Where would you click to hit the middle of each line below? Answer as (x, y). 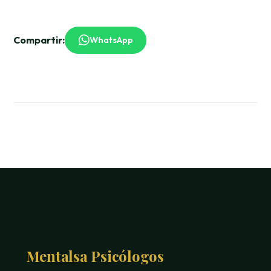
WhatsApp (111, 40)
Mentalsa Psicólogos (95, 256)
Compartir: (39, 40)
